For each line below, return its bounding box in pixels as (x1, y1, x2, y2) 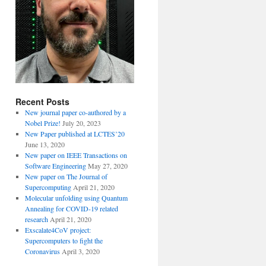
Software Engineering (24, 161, 86, 171)
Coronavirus (24, 246, 60, 256)
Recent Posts (15, 96, 69, 108)
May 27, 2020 (87, 161, 128, 171)
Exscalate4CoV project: (24, 225, 91, 235)
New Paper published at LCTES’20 (24, 129, 125, 139)
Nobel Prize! (24, 118, 61, 128)
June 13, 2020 (24, 140, 65, 150)
